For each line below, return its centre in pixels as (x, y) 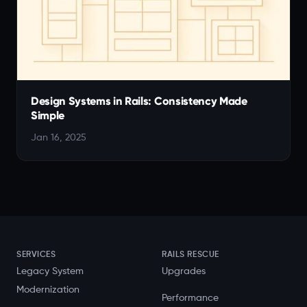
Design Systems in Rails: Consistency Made (139, 100)
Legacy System (50, 271)
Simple (48, 115)
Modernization (48, 290)
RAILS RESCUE (191, 255)
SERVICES (36, 255)
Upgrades (184, 271)
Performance (190, 298)
